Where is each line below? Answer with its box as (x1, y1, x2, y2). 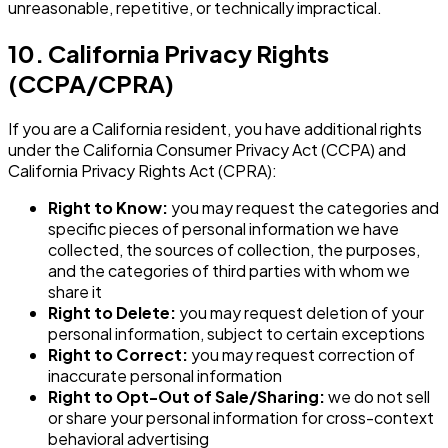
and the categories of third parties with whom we (48, 260, 410, 282)
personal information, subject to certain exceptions (48, 323, 425, 345)
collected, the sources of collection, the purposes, (48, 239, 420, 261)
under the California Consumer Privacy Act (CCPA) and (8, 139, 406, 161)
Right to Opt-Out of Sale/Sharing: (48, 386, 325, 408)
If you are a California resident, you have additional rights (8, 118, 422, 140)
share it (48, 281, 102, 303)
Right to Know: (48, 197, 168, 219)
